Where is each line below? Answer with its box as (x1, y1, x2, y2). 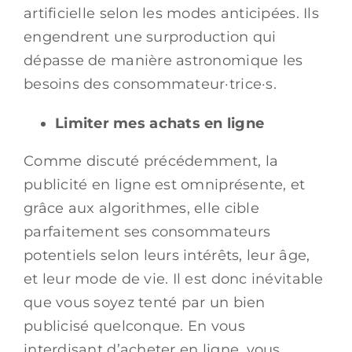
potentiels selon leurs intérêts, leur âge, (24, 246, 310, 264)
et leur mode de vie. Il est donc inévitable (24, 269, 324, 288)
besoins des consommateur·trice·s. (24, 75, 277, 93)
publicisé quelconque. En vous (24, 317, 245, 335)
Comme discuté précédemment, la (24, 152, 279, 170)
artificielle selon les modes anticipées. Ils (24, 4, 319, 22)
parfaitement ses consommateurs (24, 222, 271, 240)
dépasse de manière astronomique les (24, 51, 303, 69)
